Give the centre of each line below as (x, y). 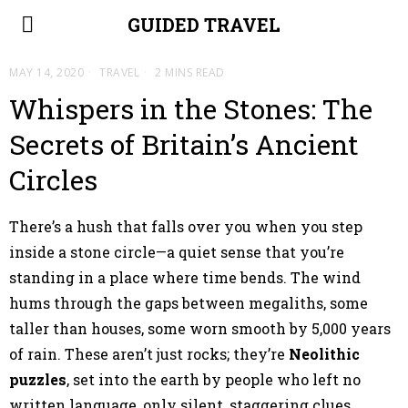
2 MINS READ (188, 72)
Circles (53, 180)
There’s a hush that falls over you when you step (186, 226)
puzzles (38, 379)
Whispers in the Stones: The (191, 109)
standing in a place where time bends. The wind (185, 277)
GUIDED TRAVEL (204, 25)
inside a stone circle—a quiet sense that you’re (177, 252)
